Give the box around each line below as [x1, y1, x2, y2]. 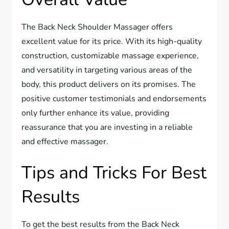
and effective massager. [21, 135, 109, 147]
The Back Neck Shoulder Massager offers [21, 21, 173, 33]
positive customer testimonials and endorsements [21, 93, 207, 104]
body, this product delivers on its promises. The [21, 78, 196, 90]
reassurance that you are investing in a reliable [21, 121, 193, 133]
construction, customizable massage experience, [21, 50, 199, 61]
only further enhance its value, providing [21, 107, 170, 119]
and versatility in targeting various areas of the [21, 64, 193, 76]
